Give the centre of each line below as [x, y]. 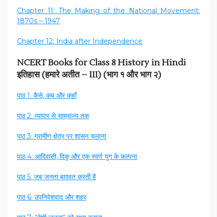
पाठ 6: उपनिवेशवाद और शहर [52, 197]
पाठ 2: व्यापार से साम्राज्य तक [53, 116]
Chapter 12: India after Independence [80, 41]
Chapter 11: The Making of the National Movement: [108, 11]
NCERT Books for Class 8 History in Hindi [101, 63]
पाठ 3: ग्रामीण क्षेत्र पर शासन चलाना [62, 136]
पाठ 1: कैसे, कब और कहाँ [47, 96]
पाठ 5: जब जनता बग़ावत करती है [56, 177]
